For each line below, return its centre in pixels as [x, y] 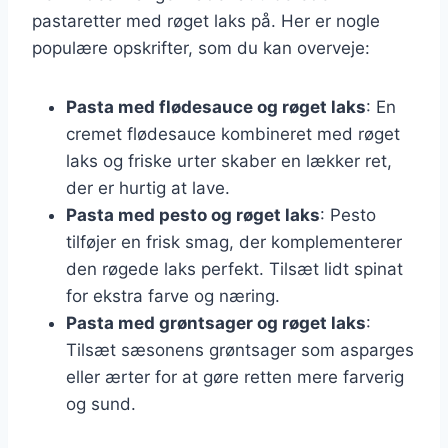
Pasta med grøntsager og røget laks [216, 322]
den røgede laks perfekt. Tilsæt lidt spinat [234, 268]
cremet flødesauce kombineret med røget [233, 133]
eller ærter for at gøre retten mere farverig [235, 376]
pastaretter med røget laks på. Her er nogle [206, 20]
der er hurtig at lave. [148, 187]
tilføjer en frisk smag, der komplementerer [234, 241]
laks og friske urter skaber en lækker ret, [229, 160]
